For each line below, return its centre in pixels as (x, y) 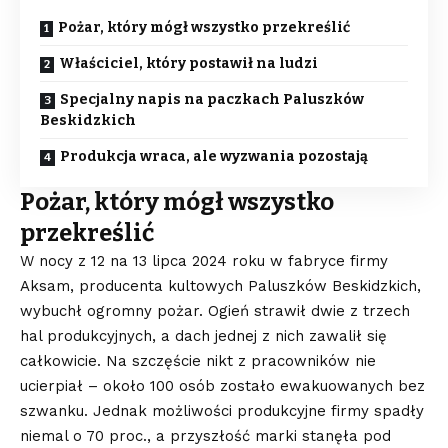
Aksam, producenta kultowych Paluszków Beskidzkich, (220, 285)
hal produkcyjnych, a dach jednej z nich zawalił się (203, 335)
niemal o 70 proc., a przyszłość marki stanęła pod (205, 435)
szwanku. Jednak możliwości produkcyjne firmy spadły (222, 410)
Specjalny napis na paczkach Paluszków (212, 99)
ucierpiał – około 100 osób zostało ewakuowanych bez (222, 385)
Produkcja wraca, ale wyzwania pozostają (214, 156)
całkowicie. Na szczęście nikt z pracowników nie (198, 360)
